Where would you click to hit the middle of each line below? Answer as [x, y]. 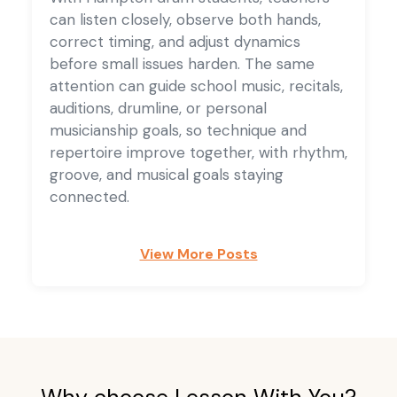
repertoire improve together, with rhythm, [198, 152]
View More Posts [198, 253]
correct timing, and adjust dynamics [175, 41]
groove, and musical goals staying [167, 174]
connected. [90, 196]
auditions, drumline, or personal [158, 108]
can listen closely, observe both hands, [185, 19]
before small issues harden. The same [182, 63]
